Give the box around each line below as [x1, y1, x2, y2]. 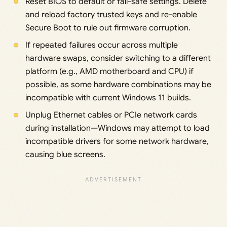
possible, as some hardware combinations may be [25, 80, 211, 90]
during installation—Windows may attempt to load [25, 123, 210, 134]
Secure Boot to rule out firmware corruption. [25, 23, 191, 33]
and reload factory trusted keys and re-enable [25, 10, 197, 20]
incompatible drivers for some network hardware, [25, 136, 209, 147]
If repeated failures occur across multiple [25, 40, 178, 51]
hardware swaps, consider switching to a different [25, 53, 211, 64]
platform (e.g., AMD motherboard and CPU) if [25, 66, 194, 77]
